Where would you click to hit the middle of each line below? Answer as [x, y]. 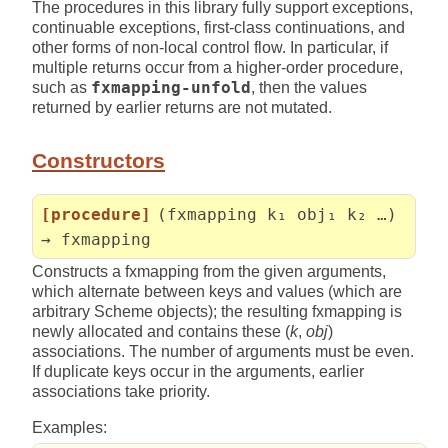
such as [61, 87]
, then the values [309, 87]
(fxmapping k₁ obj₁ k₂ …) [276, 214]
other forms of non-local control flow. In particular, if [210, 47]
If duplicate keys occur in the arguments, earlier [198, 371]
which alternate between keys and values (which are [217, 291]
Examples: [69, 427]
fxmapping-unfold [171, 87]
